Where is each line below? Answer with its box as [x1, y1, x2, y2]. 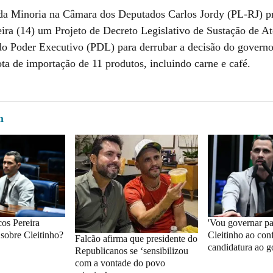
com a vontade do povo [74, 257, 165, 268]
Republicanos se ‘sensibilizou [74, 245, 188, 256]
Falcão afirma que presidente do [74, 233, 197, 244]
